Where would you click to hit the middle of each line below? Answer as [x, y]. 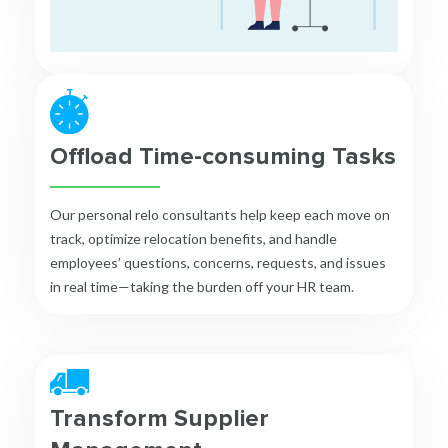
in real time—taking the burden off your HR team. [202, 286]
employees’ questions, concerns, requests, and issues [218, 262]
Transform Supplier [159, 418]
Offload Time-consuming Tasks [223, 156]
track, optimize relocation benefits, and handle [193, 238]
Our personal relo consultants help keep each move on [220, 214]
